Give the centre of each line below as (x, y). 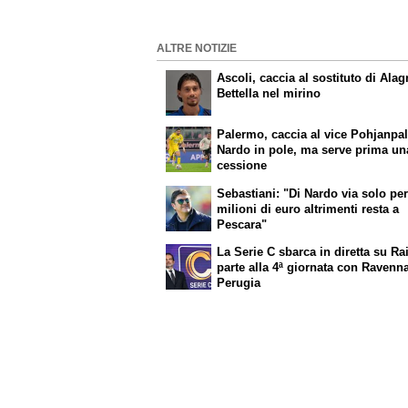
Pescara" (242, 225)
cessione (242, 166)
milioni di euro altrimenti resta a (308, 209)
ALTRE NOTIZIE (197, 48)
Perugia (239, 282)
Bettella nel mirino (269, 93)
